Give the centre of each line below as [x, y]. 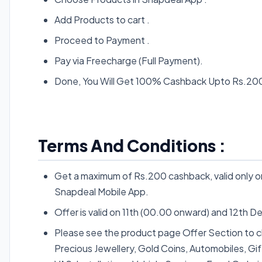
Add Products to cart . [102, 19]
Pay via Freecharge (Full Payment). [129, 60]
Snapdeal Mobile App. [101, 191]
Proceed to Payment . [102, 40]
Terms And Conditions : [132, 145]
